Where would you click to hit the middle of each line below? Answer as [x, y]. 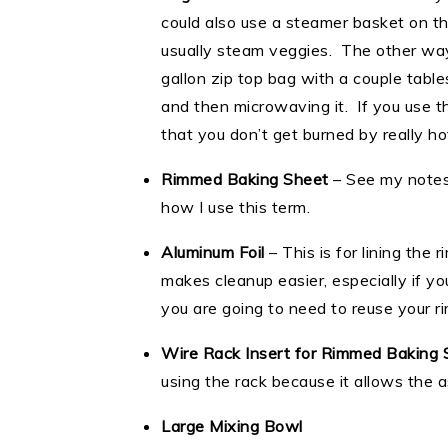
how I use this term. [240, 207]
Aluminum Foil [213, 252]
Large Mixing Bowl [232, 426]
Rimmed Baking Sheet [245, 179]
